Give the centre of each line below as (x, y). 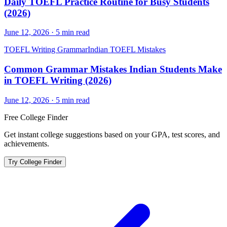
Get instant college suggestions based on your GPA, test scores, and (112, 134)
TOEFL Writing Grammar (46, 50)
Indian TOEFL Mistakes (127, 50)
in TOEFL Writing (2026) (58, 80)
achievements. (27, 143)
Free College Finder (36, 117)
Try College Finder (35, 162)
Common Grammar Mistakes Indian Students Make (113, 69)
